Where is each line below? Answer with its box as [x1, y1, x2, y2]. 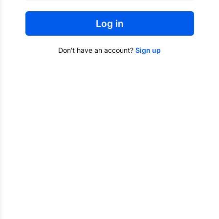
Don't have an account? [58, 46, 135, 55]
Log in [95, 18, 124, 29]
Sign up [135, 46, 161, 55]
